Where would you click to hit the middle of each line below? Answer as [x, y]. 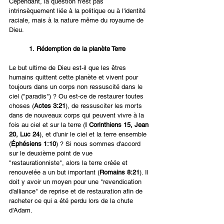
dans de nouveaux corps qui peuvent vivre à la [77, 115]
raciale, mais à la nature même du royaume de [77, 20]
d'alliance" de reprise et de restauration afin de [77, 191]
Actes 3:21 [50, 106]
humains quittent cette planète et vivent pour [74, 77]
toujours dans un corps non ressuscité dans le [77, 87]
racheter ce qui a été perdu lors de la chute [72, 201]
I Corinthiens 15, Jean [118, 125]
